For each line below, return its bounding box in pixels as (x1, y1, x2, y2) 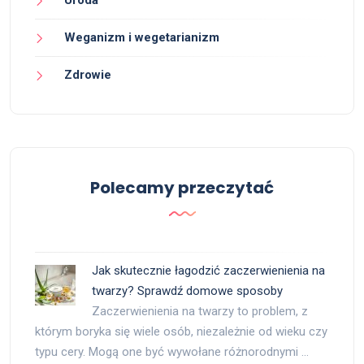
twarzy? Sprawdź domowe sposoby (92, 283, 283, 298)
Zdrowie (64, 67, 111, 82)
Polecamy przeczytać (90, 175, 274, 199)
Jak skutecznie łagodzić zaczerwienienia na (92, 262, 325, 278)
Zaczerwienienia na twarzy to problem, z (92, 303, 308, 318)
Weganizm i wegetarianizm (64, 29, 219, 45)
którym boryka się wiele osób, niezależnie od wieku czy (35, 323, 327, 339)
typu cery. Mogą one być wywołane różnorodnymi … (35, 344, 309, 359)
